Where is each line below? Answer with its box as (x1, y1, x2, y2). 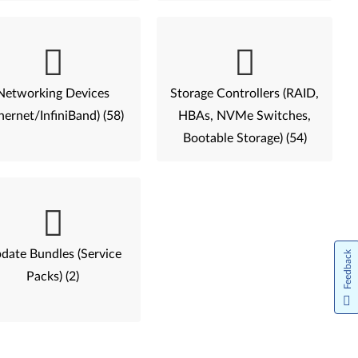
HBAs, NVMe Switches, (178, 109, 311, 122)
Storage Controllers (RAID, (170, 87, 319, 100)
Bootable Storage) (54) (182, 132, 307, 145)
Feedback (343, 249, 352, 289)
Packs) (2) (26, 270, 80, 283)
